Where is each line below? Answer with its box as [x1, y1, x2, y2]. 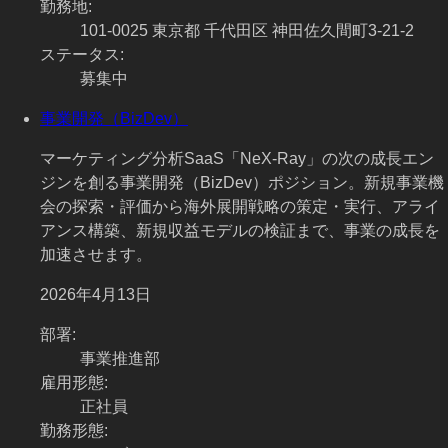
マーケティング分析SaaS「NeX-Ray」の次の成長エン [40, 150, 434, 168]
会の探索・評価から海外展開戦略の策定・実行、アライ [40, 198, 440, 216]
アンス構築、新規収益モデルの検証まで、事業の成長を [40, 222, 440, 240]
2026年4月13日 [40, 286, 151, 304]
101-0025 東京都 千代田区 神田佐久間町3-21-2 [80, 22, 414, 40]
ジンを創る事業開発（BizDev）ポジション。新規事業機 [40, 174, 444, 192]
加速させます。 [40, 246, 152, 264]
